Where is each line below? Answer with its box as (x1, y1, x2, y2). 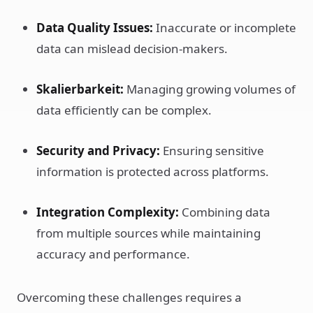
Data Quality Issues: (36, 20, 153, 36)
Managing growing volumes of (124, 81, 296, 97)
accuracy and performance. (36, 246, 190, 262)
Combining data (179, 204, 270, 220)
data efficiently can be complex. (36, 102, 212, 118)
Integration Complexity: (36, 204, 179, 220)
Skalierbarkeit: (36, 81, 124, 97)
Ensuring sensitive (160, 143, 264, 159)
